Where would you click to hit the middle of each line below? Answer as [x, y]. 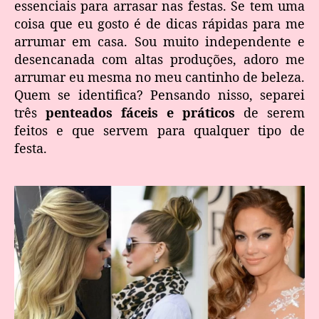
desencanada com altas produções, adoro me [159, 59]
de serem [270, 112]
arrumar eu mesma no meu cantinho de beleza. [159, 77]
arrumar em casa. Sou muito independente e [159, 41]
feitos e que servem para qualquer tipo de [159, 130]
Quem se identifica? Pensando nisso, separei [159, 94]
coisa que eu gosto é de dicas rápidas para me [159, 23]
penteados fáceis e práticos [140, 112]
